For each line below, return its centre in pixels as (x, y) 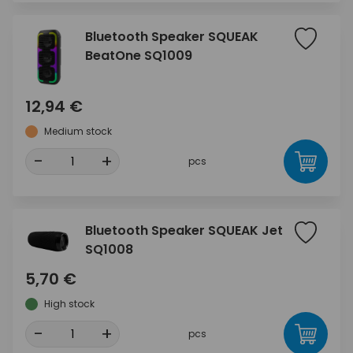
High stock (69, 304)
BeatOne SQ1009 (139, 56)
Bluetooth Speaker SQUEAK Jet (184, 230)
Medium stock (78, 131)
